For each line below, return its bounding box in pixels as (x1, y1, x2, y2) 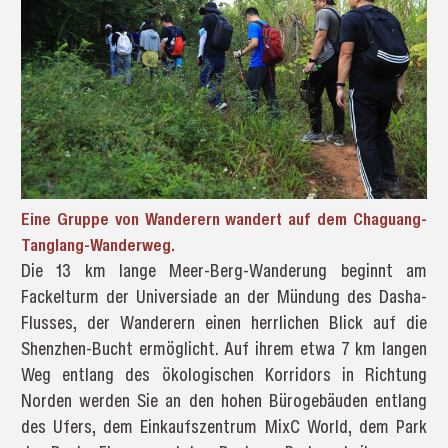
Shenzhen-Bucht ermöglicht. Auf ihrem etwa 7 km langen (20, 336, 428, 362)
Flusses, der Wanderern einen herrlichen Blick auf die (20, 310, 428, 336)
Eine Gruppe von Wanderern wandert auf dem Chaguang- (20, 206, 428, 232)
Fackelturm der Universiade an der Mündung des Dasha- (20, 284, 428, 310)
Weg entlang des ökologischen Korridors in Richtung (20, 362, 428, 388)
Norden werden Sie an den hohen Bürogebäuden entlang (20, 388, 428, 414)
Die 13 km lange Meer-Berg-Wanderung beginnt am (20, 258, 428, 284)
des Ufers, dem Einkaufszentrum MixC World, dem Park (20, 414, 428, 440)
